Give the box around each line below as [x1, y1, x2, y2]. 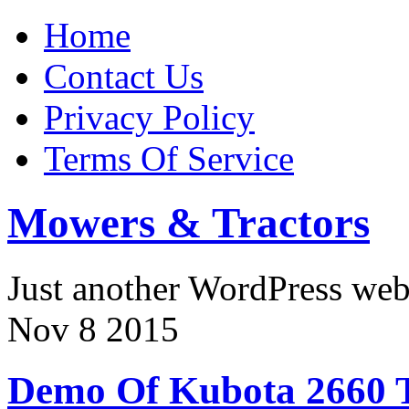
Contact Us [44, 57, 204, 96]
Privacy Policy [44, 98, 255, 137]
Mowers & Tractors [7, 199, 370, 247]
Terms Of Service [44, 139, 294, 178]
